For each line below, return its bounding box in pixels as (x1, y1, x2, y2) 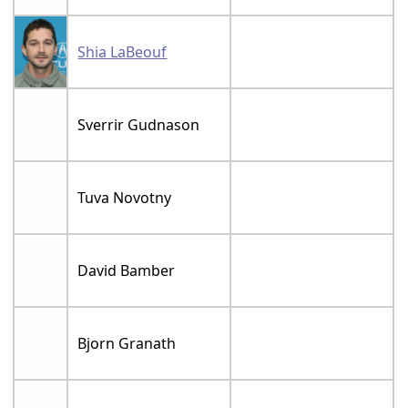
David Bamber (77, 260, 176, 281)
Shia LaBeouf (77, 42, 168, 63)
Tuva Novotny (77, 188, 172, 209)
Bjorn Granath (77, 333, 177, 354)
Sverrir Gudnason (77, 115, 200, 136)
